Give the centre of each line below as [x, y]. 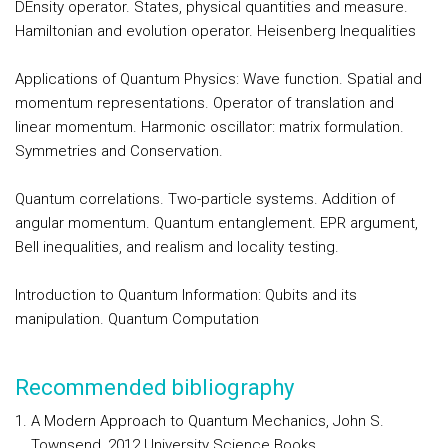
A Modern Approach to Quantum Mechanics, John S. [207, 421]
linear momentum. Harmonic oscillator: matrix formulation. [209, 127]
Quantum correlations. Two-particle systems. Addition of [205, 199]
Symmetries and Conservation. [119, 151]
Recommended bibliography [154, 387]
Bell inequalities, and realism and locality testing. [177, 247]
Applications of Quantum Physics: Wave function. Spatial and [218, 79]
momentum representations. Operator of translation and [204, 103]
